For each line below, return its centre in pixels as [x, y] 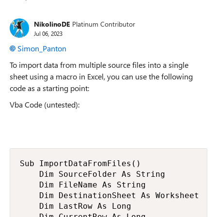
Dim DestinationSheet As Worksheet [109, 195]
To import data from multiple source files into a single [99, 65]
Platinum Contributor [104, 24]
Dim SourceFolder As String [93, 174]
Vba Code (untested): [45, 104]
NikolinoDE [52, 24]
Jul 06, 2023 [48, 33]
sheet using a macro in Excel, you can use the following [101, 76]
